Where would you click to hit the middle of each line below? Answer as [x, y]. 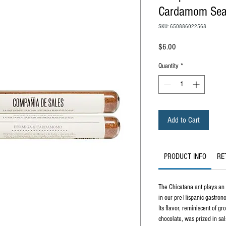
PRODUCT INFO [185, 156]
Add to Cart [184, 120]
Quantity [168, 66]
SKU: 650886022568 [182, 26]
